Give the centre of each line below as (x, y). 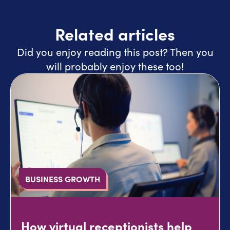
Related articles (115, 33)
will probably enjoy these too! (115, 66)
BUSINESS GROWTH (63, 179)
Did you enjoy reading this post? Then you (115, 52)
